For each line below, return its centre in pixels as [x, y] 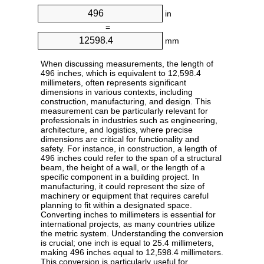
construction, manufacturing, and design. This [126, 102]
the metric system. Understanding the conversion [132, 234]
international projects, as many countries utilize [128, 224]
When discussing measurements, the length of [127, 64]
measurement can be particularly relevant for [124, 111]
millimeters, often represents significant [113, 83]
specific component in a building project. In [120, 177]
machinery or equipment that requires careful [125, 196]
